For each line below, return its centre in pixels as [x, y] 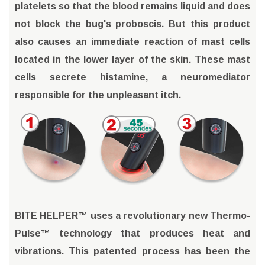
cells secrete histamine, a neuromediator [132, 77]
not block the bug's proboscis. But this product [132, 24]
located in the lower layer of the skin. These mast [132, 59]
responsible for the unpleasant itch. [98, 95]
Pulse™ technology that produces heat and [132, 233]
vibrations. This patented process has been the [132, 251]
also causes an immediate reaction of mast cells [132, 41]
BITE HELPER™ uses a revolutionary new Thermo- [132, 215]
